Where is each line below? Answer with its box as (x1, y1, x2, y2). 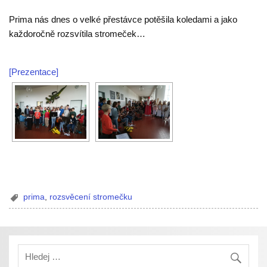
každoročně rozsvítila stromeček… (9, 29, 146, 39)
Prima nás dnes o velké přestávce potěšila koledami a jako (9, 14, 238, 25)
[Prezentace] (9, 67, 59, 77)
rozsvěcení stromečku (49, 192, 133, 201)
